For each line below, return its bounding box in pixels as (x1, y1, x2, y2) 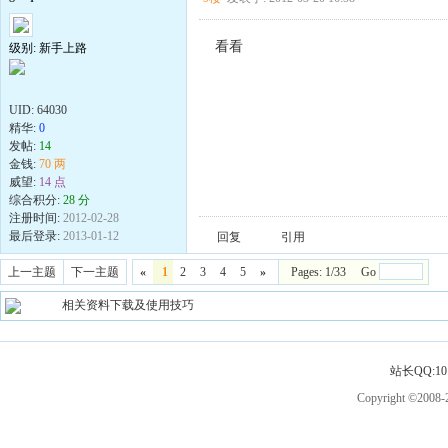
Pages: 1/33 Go (291, 265, 379, 280)
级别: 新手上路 (9, 41, 87, 55)
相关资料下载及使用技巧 (61, 298, 194, 313)
